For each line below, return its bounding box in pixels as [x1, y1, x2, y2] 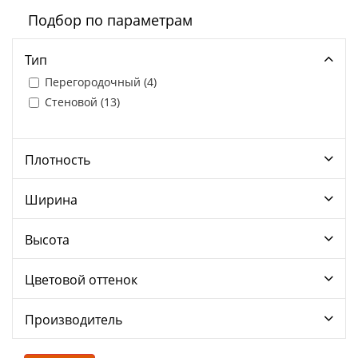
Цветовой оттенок [25, 271, 137, 289]
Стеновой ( [45, 94, 104, 110]
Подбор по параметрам [28, 10, 193, 30]
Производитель [25, 311, 122, 329]
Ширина [25, 191, 78, 209]
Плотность [25, 151, 90, 169]
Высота [25, 231, 70, 249]
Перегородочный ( [45, 74, 147, 90]
